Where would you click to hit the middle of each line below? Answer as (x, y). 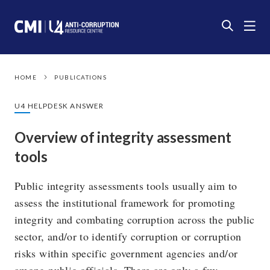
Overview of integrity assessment (123, 137)
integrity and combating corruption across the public (135, 219)
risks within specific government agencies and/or (126, 253)
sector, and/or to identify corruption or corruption (128, 236)
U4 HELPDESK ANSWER (59, 106)
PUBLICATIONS (80, 77)
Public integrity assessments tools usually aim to (126, 186)
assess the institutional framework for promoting (125, 202)
